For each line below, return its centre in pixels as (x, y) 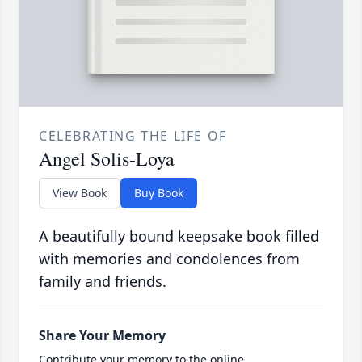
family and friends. (103, 282)
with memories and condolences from (169, 259)
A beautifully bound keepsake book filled (179, 236)
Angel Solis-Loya (107, 159)
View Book (80, 193)
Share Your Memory (102, 336)
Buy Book (159, 193)
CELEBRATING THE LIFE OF (133, 136)
